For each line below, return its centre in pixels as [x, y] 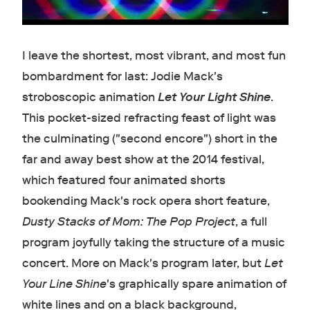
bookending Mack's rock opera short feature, [146, 201]
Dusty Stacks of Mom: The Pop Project [128, 222]
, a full [251, 222]
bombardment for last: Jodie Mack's [122, 77]
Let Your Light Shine [214, 98]
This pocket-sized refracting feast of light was [149, 118]
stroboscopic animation [90, 98]
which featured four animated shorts [124, 181]
